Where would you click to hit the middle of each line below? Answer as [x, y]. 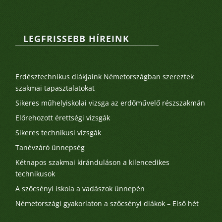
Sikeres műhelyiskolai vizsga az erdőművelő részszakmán [111, 103]
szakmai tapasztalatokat [55, 88]
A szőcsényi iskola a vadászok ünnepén [80, 189]
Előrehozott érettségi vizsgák [63, 118]
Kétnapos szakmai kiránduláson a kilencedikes [93, 163]
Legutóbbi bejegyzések [63, 62]
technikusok [35, 174]
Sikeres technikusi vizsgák [58, 133]
